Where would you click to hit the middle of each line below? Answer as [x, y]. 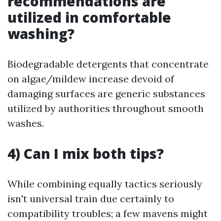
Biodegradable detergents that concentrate [108, 64]
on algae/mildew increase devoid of [91, 79]
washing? [41, 34]
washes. [26, 123]
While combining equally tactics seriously [105, 184]
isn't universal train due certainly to [91, 199]
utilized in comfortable [89, 17]
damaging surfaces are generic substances [106, 93]
